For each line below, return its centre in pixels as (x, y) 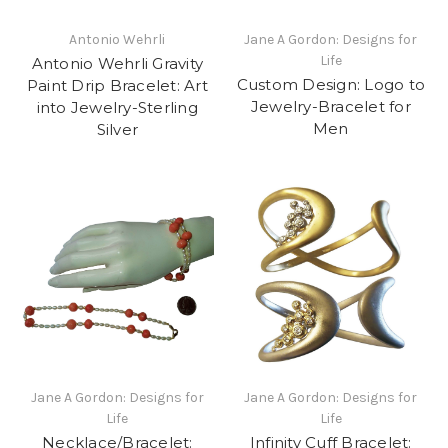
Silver (117, 130)
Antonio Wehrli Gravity (117, 64)
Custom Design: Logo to (330, 85)
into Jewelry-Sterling (117, 108)
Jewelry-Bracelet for (330, 107)
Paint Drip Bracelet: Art (117, 86)
